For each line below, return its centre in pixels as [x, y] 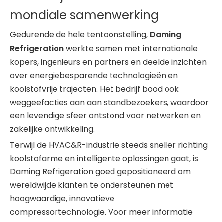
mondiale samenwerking [84, 15]
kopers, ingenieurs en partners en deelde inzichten [108, 62]
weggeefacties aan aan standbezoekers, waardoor [109, 103]
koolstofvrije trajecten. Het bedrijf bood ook [94, 89]
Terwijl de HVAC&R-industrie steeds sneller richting [109, 145]
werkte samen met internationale [132, 49]
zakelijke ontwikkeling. [52, 129]
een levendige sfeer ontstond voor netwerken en [105, 116]
